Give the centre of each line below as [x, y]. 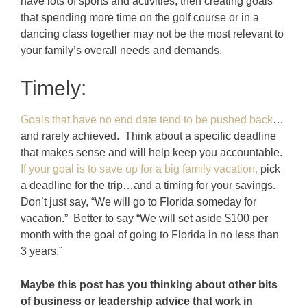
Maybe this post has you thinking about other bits [149, 285]
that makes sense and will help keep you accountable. [153, 153]
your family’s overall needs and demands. [121, 51]
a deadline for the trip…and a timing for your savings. [149, 186]
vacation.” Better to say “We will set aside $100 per [144, 219]
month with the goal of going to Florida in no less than [150, 235]
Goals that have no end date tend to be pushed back [147, 120]
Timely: [53, 88]
